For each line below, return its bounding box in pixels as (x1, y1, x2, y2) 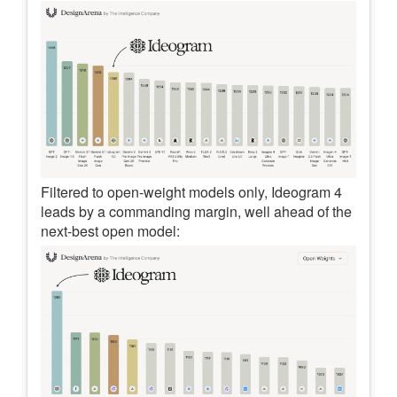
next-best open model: (41, 220, 180, 241)
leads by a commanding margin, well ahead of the (41, 200, 352, 222)
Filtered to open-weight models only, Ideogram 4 (41, 181, 342, 202)
